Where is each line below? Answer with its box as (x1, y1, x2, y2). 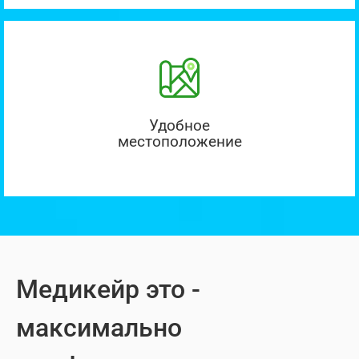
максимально (16, 312, 182, 343)
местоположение (117, 132, 242, 151)
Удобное (149, 116, 210, 135)
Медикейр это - (16, 273, 200, 305)
